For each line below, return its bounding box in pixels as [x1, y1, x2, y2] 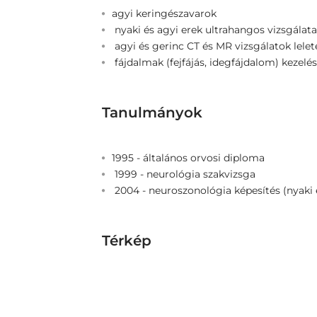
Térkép [102, 232, 151, 249]
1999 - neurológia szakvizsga [112, 168, 255, 180]
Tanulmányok [102, 104, 202, 121]
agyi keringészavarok [112, 7, 217, 20]
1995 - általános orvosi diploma [112, 151, 265, 164]
